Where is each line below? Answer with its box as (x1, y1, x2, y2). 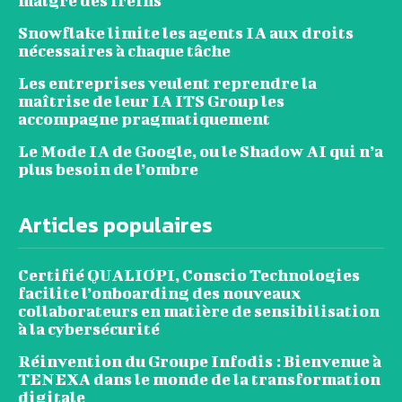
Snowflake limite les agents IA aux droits (18, 22, 354, 42)
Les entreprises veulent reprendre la (18, 73, 317, 92)
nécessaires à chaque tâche (18, 40, 231, 60)
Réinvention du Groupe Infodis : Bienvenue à (18, 351, 381, 371)
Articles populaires (18, 208, 213, 240)
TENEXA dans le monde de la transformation (18, 369, 380, 389)
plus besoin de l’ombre (18, 159, 198, 179)
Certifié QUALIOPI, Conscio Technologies (18, 265, 360, 284)
